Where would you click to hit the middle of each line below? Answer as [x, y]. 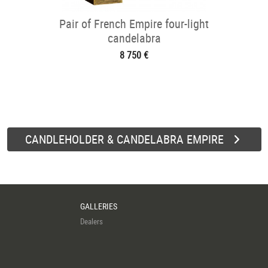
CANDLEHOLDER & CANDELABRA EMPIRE [124, 139]
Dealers [92, 221]
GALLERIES [99, 206]
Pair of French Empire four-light [134, 24]
